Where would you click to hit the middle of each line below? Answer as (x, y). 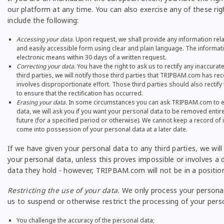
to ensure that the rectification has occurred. (80, 93)
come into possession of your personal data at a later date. (102, 129)
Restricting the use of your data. (64, 190)
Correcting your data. (46, 66)
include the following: (43, 20)
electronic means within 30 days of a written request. (91, 57)
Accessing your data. (45, 39)
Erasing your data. (42, 102)
